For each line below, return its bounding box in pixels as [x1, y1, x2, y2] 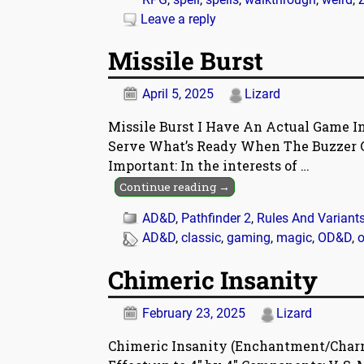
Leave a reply [141, 11, 216, 27]
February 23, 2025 [142, 305, 245, 321]
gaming [227, 230, 271, 246]
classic [181, 230, 221, 246]
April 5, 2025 [142, 86, 214, 102]
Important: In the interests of [108, 157, 301, 175]
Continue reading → [119, 180, 231, 195]
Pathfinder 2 [181, 210, 251, 227]
